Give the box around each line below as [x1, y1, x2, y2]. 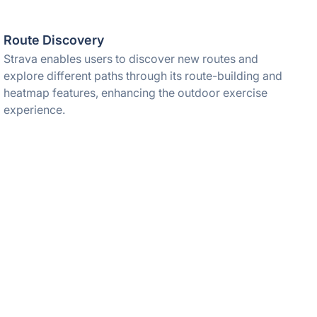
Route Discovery [4, 33, 105, 47]
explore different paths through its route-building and [4, 69, 283, 83]
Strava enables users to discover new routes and [4, 52, 259, 66]
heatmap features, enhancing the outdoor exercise [4, 86, 268, 100]
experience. [4, 103, 66, 117]
